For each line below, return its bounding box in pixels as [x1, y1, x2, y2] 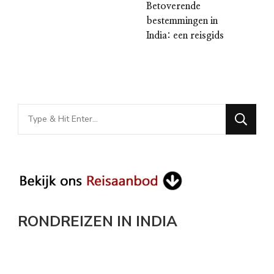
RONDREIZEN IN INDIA [18, 211, 177, 231]
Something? [17, 143, 77, 158]
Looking [17, 105, 56, 120]
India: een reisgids [146, 30, 224, 40]
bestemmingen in [146, 15, 218, 26]
